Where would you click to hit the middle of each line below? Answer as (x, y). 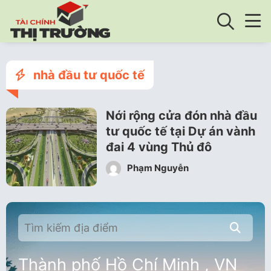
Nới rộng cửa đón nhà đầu (181, 116)
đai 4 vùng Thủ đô (159, 147)
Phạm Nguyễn (157, 168)
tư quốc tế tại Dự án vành (181, 131)
